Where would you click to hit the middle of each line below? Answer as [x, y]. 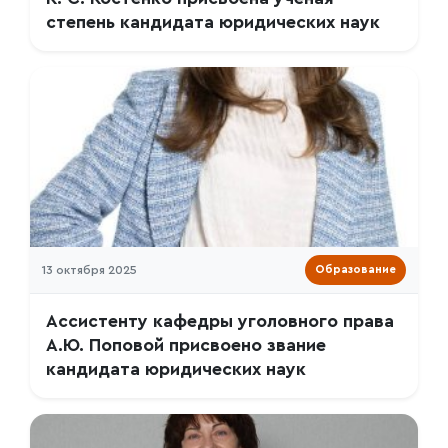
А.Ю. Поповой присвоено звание [186, 345]
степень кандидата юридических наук [213, 22]
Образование [355, 269]
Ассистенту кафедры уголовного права [220, 321]
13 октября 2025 [89, 270]
